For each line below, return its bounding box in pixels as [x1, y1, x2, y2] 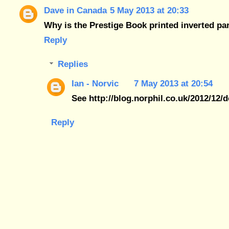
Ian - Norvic [71, 78, 119, 88]
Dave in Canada [44, 5, 107, 16]
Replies [58, 59, 88, 70]
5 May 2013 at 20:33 [110, 5, 189, 16]
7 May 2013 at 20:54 [133, 78, 213, 88]
